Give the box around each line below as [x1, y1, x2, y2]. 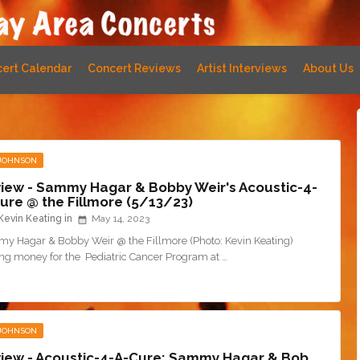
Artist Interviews [197, 62, 287, 75]
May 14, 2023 [92, 213, 149, 225]
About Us [303, 62, 354, 75]
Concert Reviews [88, 62, 181, 75]
